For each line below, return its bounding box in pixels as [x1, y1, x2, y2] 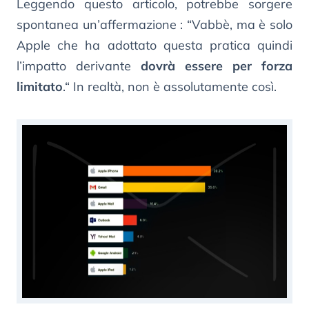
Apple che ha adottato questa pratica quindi [17, 37, 292, 53]
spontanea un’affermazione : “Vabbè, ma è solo [17, 16, 292, 32]
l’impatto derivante [17, 57, 141, 74]
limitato [17, 78, 63, 94]
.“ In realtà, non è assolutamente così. [63, 78, 277, 94]
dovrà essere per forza [141, 57, 292, 74]
